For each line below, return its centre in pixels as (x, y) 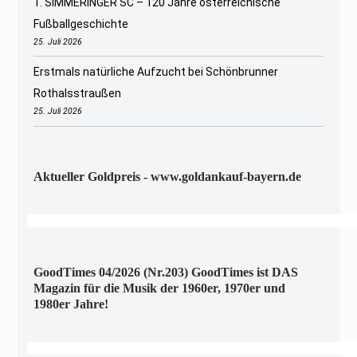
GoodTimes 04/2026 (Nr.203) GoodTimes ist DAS (166, 272)
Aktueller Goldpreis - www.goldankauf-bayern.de (168, 176)
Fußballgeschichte (81, 24)
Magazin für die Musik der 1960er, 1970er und (160, 288)
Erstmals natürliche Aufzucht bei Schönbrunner (156, 72)
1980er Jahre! (71, 304)
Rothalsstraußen (78, 94)
